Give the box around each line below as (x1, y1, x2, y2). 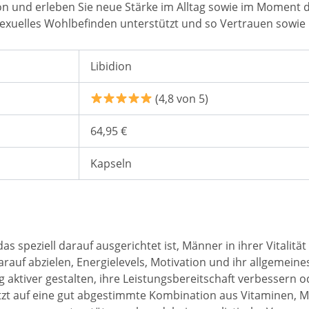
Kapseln (90, 155, 132, 171)
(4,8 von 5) (152, 90, 209, 106)
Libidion (90, 58, 132, 74)
